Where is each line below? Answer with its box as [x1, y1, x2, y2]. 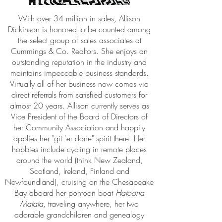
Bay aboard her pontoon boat [14, 187, 115, 198]
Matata [20, 198, 43, 209]
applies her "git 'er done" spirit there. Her [13, 133, 145, 144]
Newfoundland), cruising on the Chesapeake [5, 176, 154, 187]
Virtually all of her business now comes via [10, 78, 149, 89]
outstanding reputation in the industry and [12, 56, 147, 67]
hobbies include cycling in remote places [12, 144, 147, 155]
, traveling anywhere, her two [43, 198, 139, 209]
